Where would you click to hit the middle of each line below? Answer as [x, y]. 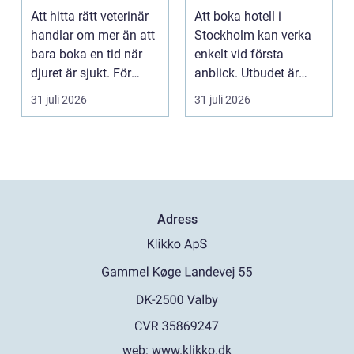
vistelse [220, 26]
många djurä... [71, 92]
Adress [177, 219]
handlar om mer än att [93, 35]
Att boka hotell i [238, 16]
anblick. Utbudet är [247, 73]
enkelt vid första [239, 54]
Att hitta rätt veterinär [90, 16]
